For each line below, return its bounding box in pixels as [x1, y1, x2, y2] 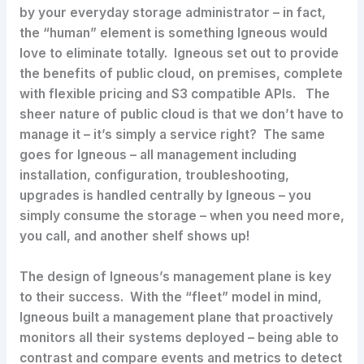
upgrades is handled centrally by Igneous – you [19, 188, 311, 204]
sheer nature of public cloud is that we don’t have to [19, 106, 344, 123]
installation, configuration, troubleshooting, [19, 167, 289, 184]
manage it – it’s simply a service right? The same [19, 127, 325, 143]
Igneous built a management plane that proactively [19, 310, 333, 326]
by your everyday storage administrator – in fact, [19, 5, 326, 21]
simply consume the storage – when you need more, [19, 208, 344, 224]
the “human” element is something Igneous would [19, 25, 327, 41]
